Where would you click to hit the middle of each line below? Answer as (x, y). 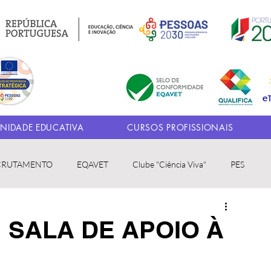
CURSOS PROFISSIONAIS (180, 127)
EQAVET (93, 164)
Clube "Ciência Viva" (169, 164)
